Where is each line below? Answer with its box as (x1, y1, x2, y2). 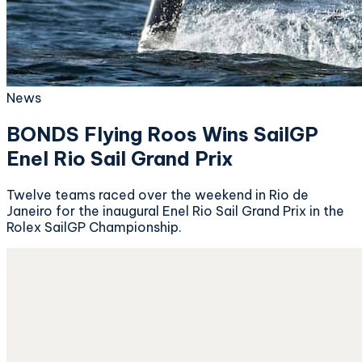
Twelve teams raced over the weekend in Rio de (6, 186, 309, 203)
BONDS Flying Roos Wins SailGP (6, 121, 318, 146)
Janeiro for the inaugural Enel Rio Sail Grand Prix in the (6, 202, 344, 219)
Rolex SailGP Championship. (6, 218, 182, 235)
